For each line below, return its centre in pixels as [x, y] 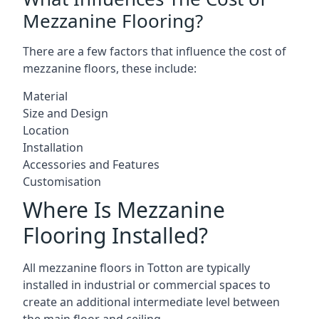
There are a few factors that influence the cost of [155, 51]
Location [46, 130]
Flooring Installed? [115, 235]
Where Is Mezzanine [124, 209]
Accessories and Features [91, 164]
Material [45, 96]
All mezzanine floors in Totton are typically [136, 267]
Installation [53, 147]
